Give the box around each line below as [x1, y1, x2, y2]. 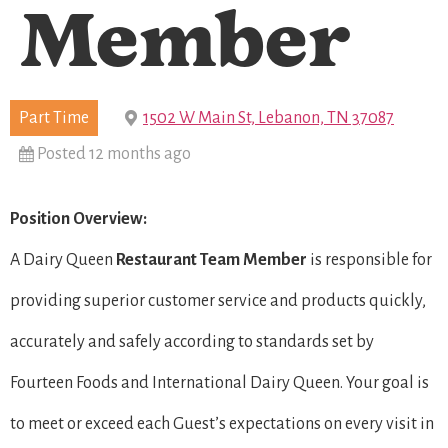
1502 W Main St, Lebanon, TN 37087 [143, 108, 394, 127]
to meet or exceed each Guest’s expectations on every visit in [10, 414, 434, 433]
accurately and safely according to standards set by [10, 332, 374, 351]
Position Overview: [10, 209, 147, 228]
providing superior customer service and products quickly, [10, 291, 426, 310]
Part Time [19, 108, 89, 127]
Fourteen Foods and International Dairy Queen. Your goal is [10, 373, 429, 392]
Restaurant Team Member [116, 250, 307, 269]
